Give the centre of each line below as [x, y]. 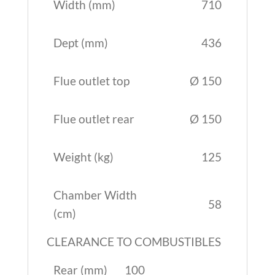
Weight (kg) [83, 157]
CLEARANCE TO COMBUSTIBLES [134, 242]
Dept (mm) [80, 43]
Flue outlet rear [94, 119]
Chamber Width [95, 195]
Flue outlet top [91, 81]
